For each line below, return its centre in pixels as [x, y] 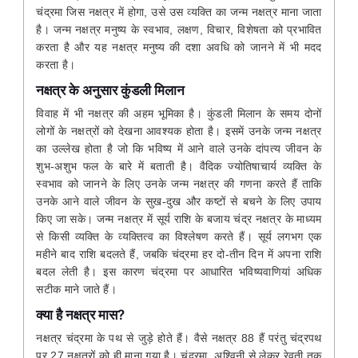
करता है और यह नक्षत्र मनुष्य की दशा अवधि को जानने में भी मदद [179, 47]
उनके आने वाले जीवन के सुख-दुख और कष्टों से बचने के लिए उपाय [179, 201]
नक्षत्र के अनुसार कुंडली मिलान [111, 90]
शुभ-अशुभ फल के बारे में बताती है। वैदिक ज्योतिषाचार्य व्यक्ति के [179, 166]
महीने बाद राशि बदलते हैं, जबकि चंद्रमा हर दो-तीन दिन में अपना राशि [179, 254]
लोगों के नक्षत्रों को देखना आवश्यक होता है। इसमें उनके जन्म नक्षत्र [179, 131]
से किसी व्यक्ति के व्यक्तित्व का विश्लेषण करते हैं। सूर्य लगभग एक [179, 236]
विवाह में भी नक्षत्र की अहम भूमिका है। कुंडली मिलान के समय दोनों [179, 113]
